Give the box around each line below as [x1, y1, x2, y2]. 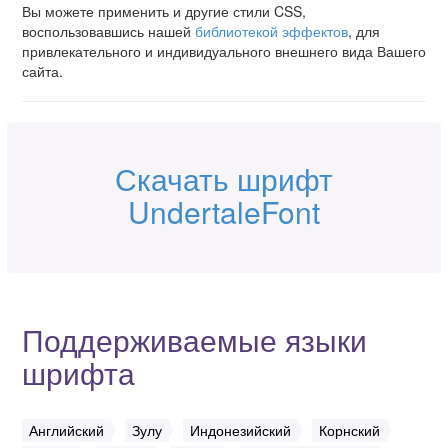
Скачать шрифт [115, 156, 333, 200]
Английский [29, 419, 104, 440]
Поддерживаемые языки [22, 317, 367, 361]
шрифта [22, 350, 135, 394]
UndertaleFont [128, 189, 320, 233]
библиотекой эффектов [195, 20, 348, 41]
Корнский [319, 419, 380, 440]
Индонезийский [190, 419, 291, 440]
